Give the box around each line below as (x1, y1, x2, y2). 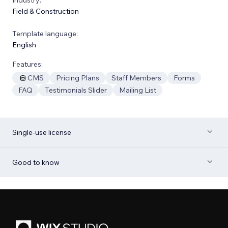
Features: (12, 59, 43, 69)
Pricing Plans (56, 73, 99, 82)
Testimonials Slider (45, 85, 107, 95)
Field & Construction (12, 6, 79, 16)
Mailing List (119, 85, 156, 95)
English (12, 40, 36, 49)
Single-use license (12, 127, 71, 137)
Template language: (12, 28, 78, 38)
